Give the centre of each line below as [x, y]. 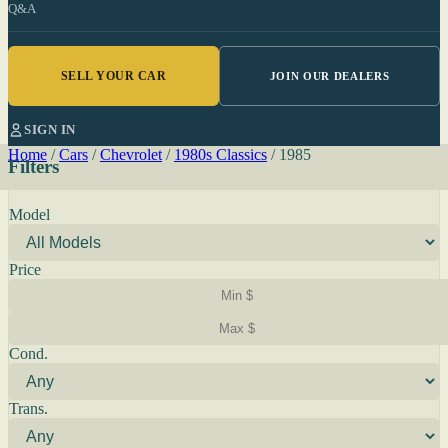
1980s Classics [220, 154]
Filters [33, 166]
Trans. [28, 408]
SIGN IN [50, 129]
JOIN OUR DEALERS [329, 76]
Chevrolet [131, 154]
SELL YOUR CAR [113, 75]
